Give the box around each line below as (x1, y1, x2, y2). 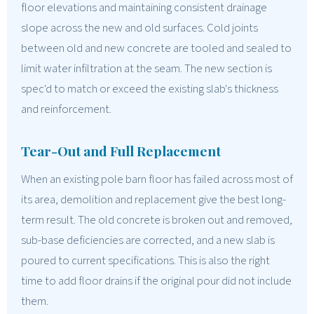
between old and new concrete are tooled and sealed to (21, 39, 292, 57)
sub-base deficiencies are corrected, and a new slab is (21, 231, 275, 249)
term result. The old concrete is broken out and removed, (21, 211, 292, 228)
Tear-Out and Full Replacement (21, 141, 221, 160)
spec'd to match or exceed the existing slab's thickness (21, 80, 278, 97)
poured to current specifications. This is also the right (21, 252, 270, 269)
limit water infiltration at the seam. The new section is (21, 60, 272, 77)
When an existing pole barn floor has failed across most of (21, 170, 293, 188)
